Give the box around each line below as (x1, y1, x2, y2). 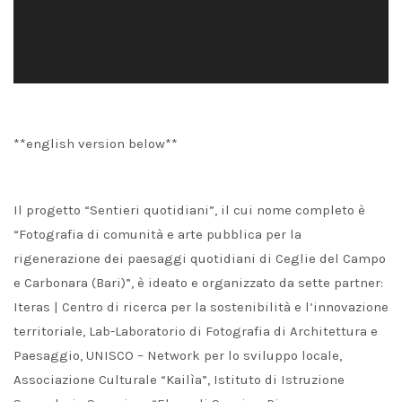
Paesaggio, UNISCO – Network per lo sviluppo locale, (13, 347, 342, 364)
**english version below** (13, 135, 178, 153)
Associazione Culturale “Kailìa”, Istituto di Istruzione (13, 371, 345, 389)
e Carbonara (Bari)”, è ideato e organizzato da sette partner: (13, 275, 383, 292)
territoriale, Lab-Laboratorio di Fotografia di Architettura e (13, 323, 378, 340)
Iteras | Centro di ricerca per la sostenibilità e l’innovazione (13, 299, 389, 316)
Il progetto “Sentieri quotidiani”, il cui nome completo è (13, 202, 365, 219)
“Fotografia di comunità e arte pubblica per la (13, 226, 301, 243)
